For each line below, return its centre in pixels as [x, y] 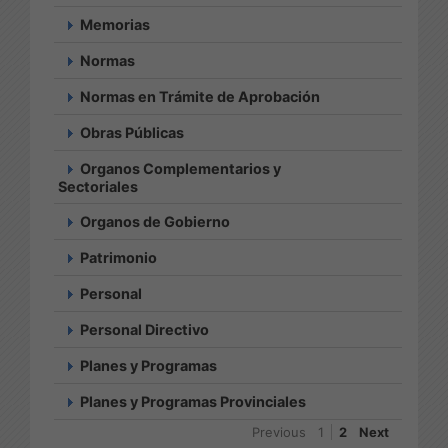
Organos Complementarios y [180, 168]
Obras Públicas [132, 132]
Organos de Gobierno [155, 221]
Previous [279, 431]
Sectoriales [98, 186]
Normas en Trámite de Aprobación [200, 96]
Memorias [115, 24]
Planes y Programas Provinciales [193, 401]
